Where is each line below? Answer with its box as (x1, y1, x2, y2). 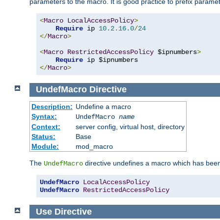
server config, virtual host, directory (75, 122, 185, 131)
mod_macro (75, 142, 113, 150)
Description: (31, 102, 73, 110)
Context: (31, 122, 60, 131)
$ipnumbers (154, 48, 197, 56)
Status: (31, 132, 55, 140)
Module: (31, 142, 59, 150)
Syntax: (31, 112, 57, 120)
